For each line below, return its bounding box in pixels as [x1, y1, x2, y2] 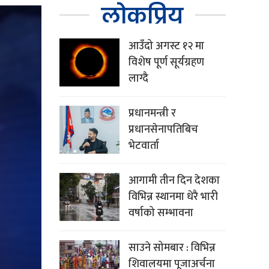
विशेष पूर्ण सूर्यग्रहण [128, 53, 204, 72]
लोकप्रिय [101, 1, 184, 31]
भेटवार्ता [128, 137, 159, 156]
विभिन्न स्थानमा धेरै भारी [128, 188, 218, 207]
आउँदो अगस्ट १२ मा [128, 37, 204, 56]
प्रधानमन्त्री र [128, 104, 176, 123]
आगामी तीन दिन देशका [128, 172, 220, 190]
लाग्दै [128, 70, 148, 88]
